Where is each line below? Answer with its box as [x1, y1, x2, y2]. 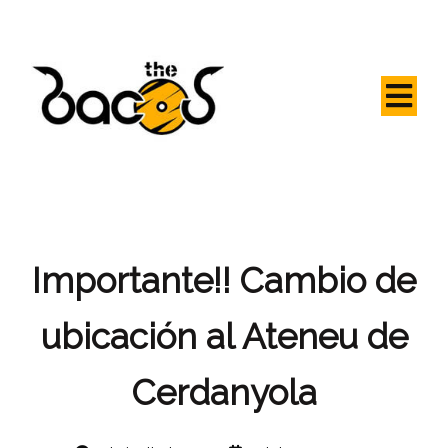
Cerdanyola [131, 371, 317, 413]
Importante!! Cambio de [32, 259, 416, 301]
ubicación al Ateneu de [40, 315, 408, 357]
